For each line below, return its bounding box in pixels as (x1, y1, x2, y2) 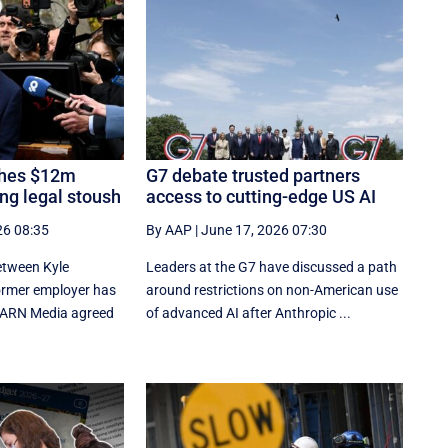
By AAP (146, 221, 193, 238)
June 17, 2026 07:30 (201, 221, 328, 238)
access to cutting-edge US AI (146, 185, 377, 207)
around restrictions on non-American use (146, 281, 399, 298)
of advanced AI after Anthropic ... (146, 304, 352, 321)
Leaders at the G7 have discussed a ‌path (146, 258, 398, 275)
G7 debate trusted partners (146, 164, 361, 186)
